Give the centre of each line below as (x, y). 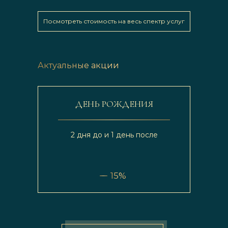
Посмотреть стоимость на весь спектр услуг (114, 21)
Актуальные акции (78, 65)
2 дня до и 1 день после (114, 135)
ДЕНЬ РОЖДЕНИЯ (114, 104)
